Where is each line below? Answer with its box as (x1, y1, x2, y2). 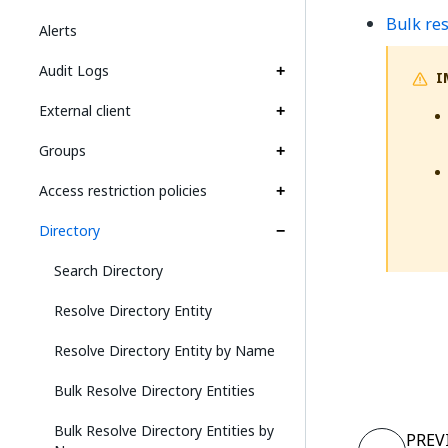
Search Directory (54, 260, 163, 281)
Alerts (39, 20, 77, 41)
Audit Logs (39, 60, 109, 81)
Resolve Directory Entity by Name (54, 340, 275, 361)
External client (39, 100, 131, 121)
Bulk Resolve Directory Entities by (54, 420, 274, 441)
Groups (39, 140, 86, 161)
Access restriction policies (39, 180, 207, 201)
